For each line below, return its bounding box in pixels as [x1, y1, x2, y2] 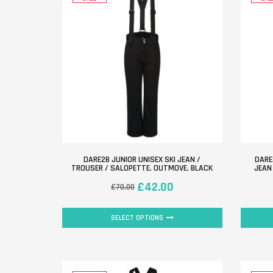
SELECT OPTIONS [110, 213, 163, 222]
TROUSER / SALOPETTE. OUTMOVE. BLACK [71, 162, 213, 174]
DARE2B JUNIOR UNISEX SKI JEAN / [83, 154, 201, 165]
